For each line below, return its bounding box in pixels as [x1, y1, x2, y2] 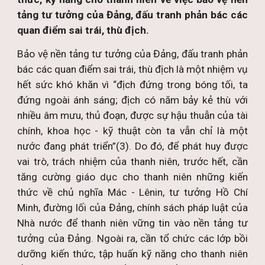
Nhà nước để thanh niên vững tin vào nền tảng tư [17, 217, 248, 229]
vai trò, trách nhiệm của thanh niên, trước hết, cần [17, 156, 248, 167]
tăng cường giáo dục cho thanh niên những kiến [17, 171, 248, 183]
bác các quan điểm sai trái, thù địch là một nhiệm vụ [17, 63, 248, 75]
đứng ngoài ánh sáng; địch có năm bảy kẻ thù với [17, 94, 248, 106]
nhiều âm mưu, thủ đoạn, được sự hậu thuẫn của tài [17, 109, 248, 121]
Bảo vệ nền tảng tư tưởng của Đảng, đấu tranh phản [17, 48, 248, 60]
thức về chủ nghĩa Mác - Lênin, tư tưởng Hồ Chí [17, 186, 248, 198]
